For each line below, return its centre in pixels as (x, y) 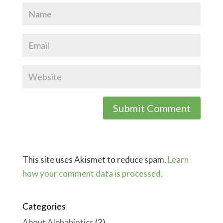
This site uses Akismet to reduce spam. (95, 159)
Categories (44, 206)
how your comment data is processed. (92, 173)
